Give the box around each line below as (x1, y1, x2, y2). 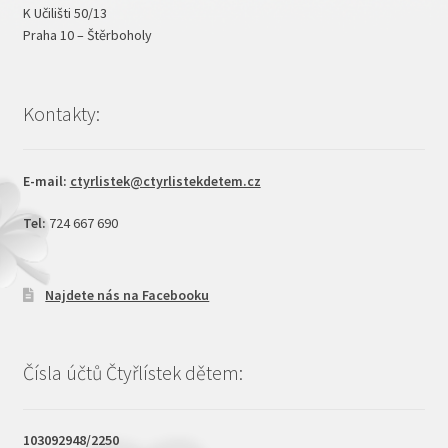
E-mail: (22, 172, 70, 191)
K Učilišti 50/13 (22, 3, 107, 22)
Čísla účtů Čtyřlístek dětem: (22, 359, 243, 385)
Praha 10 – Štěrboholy (22, 25, 152, 44)
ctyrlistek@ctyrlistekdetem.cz (69, 172, 261, 191)
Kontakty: (22, 100, 100, 126)
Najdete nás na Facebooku (45, 285, 210, 304)
